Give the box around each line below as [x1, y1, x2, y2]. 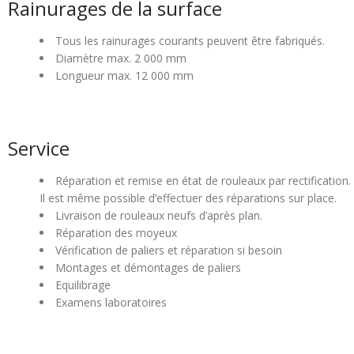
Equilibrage [55, 277, 111, 293]
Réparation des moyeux [55, 225, 177, 241]
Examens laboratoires [55, 295, 167, 311]
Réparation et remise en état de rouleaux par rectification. [55, 173, 351, 189]
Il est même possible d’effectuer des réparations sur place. [40, 190, 337, 206]
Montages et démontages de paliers [55, 260, 241, 276]
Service [8, 135, 70, 162]
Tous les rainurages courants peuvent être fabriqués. [55, 33, 325, 49]
